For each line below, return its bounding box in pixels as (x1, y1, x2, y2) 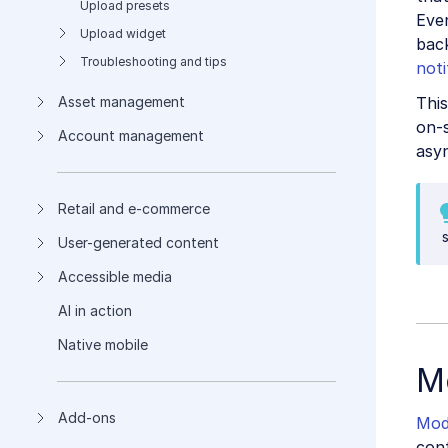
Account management (58, 127, 204, 144)
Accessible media (58, 268, 172, 285)
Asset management (58, 93, 185, 110)
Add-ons (58, 409, 116, 426)
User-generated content (58, 234, 219, 251)
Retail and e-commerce (58, 200, 210, 217)
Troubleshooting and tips (80, 54, 227, 69)
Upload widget (80, 26, 166, 41)
